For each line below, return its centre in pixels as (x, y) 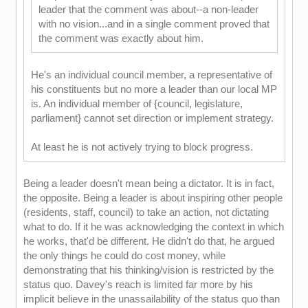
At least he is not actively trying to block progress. (142, 147)
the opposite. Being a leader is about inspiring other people (153, 198)
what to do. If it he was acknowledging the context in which (153, 227)
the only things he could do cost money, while (124, 255)
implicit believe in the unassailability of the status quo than (151, 299)
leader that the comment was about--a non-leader (148, 9)
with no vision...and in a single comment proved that (154, 24)
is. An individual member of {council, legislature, (136, 103)
